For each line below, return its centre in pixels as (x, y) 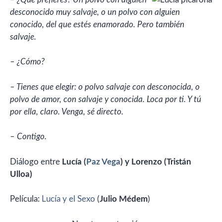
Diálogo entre (36, 162)
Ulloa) (21, 174)
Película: (26, 199)
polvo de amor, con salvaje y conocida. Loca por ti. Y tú (106, 99)
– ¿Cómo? (27, 62)
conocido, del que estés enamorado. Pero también (97, 24)
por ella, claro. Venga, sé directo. (67, 111)
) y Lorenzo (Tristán (156, 162)
